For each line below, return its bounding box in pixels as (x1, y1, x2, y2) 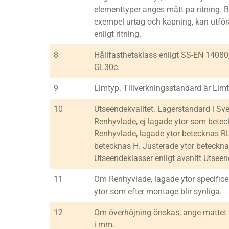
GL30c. (94, 62, 120, 72)
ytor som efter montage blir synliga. (94, 187, 222, 196)
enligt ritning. (94, 29, 141, 39)
